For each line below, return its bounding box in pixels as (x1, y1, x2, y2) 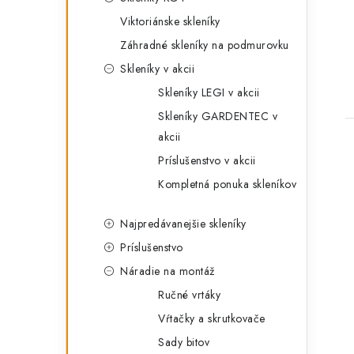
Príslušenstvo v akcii (158, 153, 256, 168)
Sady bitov (158, 334, 209, 350)
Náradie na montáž (120, 263, 215, 279)
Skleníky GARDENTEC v (158, 108, 277, 124)
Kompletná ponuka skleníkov (158, 176, 296, 192)
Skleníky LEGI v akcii (158, 85, 260, 100)
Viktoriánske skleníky (120, 13, 220, 29)
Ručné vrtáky (158, 287, 220, 303)
